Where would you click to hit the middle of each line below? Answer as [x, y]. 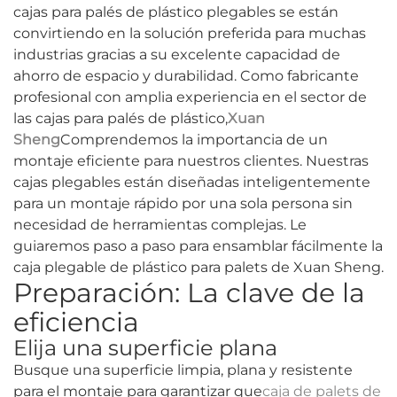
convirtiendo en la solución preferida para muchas [190, 34]
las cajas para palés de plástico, [121, 119]
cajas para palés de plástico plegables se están [176, 12]
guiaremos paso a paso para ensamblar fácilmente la [198, 246]
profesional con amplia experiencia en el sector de [190, 97]
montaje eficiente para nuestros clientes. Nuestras [191, 161]
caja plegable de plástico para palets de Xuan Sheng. [198, 268]
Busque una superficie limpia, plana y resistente [183, 370]
